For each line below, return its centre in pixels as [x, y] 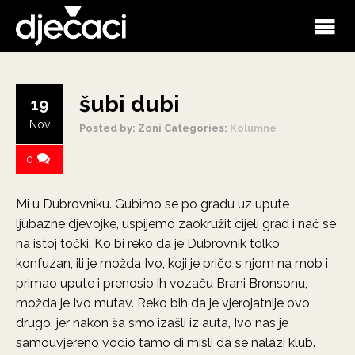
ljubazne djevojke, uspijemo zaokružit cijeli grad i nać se [176, 224]
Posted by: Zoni [120, 128]
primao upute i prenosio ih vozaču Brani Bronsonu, [162, 283]
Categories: [197, 128]
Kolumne [253, 128]
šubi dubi [130, 104]
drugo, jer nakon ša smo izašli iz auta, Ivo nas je [152, 323]
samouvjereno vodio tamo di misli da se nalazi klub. [166, 343]
